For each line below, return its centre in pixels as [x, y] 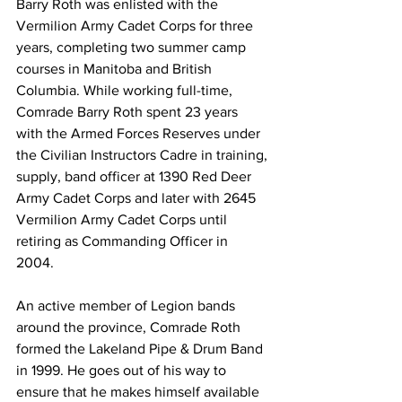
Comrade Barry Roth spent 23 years [129, 112]
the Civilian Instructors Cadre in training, [144, 155]
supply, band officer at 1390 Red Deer [135, 176]
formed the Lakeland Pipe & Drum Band [141, 349]
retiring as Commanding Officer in [124, 241]
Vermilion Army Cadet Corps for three [136, 26]
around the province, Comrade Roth [130, 327]
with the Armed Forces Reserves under [140, 133]
